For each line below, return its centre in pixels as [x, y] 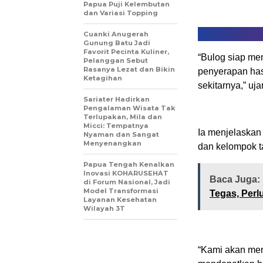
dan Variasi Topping [121, 13]
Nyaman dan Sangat [121, 135]
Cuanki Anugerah [116, 34]
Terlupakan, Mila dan [123, 117]
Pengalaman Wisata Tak [129, 108]
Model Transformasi [121, 191]
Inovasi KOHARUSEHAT [126, 173]
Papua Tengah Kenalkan [129, 165]
